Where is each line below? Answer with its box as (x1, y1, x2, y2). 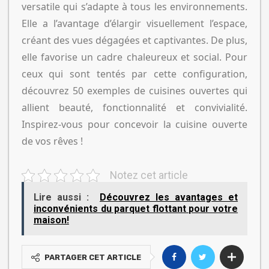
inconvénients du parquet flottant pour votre (33, 203, 238, 215)
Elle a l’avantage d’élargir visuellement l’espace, (21, 17, 248, 31)
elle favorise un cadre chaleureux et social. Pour (21, 50, 248, 64)
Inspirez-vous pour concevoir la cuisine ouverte (21, 118, 248, 131)
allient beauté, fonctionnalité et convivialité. (21, 101, 248, 115)
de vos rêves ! (21, 134, 83, 148)
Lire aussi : (33, 192, 89, 204)
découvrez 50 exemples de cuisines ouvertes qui (21, 84, 248, 98)
